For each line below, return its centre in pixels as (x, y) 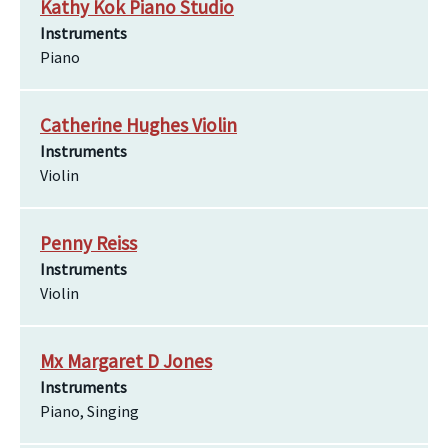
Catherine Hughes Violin (138, 125)
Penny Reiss (88, 243)
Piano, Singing (89, 411)
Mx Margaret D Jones (126, 361)
